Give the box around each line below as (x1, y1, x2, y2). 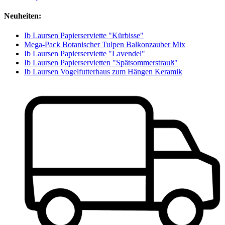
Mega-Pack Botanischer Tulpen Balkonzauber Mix (24, 40, 185, 49)
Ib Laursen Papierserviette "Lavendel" (24, 49, 145, 58)
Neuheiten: (4, 11, 41, 20)
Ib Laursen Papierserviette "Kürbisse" (24, 31, 144, 40)
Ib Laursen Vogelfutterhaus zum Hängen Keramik (24, 67, 182, 76)
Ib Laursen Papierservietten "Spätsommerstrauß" (24, 58, 178, 67)
